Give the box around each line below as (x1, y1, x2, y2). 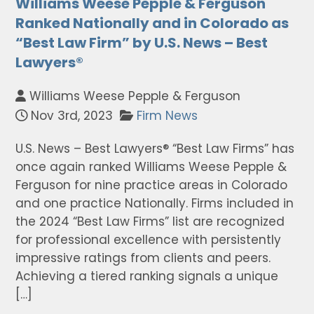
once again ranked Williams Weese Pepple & (15, 158, 287, 175)
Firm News (137, 107, 198, 124)
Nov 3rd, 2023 (27, 107, 114, 124)
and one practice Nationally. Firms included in (15, 195, 294, 212)
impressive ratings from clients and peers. (15, 250, 271, 266)
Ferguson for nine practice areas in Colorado (15, 177, 288, 193)
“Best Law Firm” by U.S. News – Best (15, 33, 268, 53)
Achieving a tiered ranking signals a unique (15, 268, 279, 285)
